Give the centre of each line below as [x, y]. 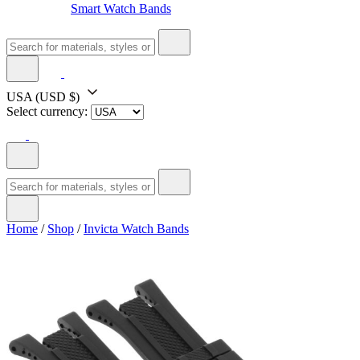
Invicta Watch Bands [136, 228]
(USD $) [57, 96]
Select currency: [47, 111]
